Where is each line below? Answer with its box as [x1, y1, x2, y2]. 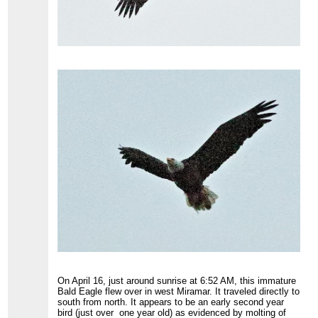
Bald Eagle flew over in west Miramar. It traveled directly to [57, 285, 300, 297]
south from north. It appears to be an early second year [57, 296, 285, 307]
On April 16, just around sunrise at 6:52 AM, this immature [57, 275, 297, 286]
